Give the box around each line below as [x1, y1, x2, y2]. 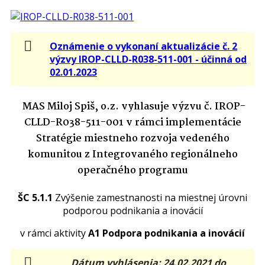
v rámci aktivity [20, 226, 86, 240]
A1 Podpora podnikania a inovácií [86, 226, 245, 240]
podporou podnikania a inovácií [62, 203, 203, 217]
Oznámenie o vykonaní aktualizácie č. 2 [50, 40, 237, 53]
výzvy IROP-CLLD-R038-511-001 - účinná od [50, 53, 247, 66]
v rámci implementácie [123, 114, 241, 131]
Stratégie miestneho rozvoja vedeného [35, 130, 230, 147]
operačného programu [77, 162, 188, 179]
